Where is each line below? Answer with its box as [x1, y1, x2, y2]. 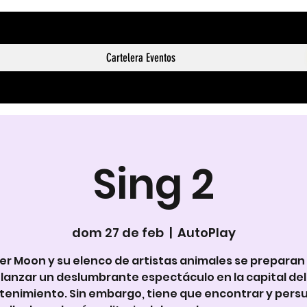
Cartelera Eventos [106, 51, 176, 64]
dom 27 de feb [71, 224, 164, 241]
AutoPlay [177, 224, 236, 241]
